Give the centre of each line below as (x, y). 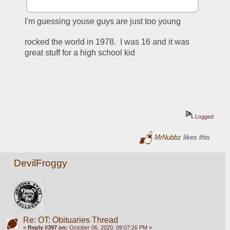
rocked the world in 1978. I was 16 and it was (107, 42)
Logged (204, 116)
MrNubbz (168, 137)
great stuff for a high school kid (80, 52)
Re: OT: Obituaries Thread (70, 220)
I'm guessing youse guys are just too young (103, 22)
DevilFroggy (41, 163)
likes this (196, 137)
